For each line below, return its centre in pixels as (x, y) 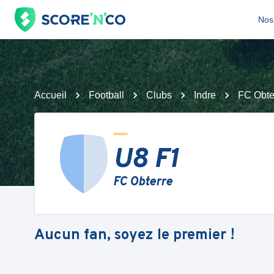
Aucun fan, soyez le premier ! (135, 235)
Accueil (50, 95)
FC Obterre (143, 182)
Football (106, 95)
